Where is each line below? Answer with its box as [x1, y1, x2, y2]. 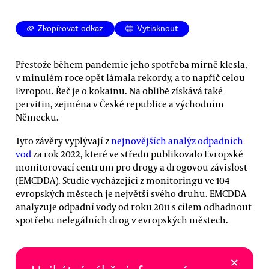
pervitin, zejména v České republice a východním [16, 97, 224, 110]
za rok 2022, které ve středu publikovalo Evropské [31, 147, 243, 160]
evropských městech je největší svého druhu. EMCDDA [16, 187, 246, 199]
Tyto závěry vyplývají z [16, 134, 111, 147]
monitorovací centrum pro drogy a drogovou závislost [16, 160, 247, 173]
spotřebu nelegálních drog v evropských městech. [16, 213, 228, 226]
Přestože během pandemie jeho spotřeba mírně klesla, [16, 58, 247, 70]
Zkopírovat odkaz [38, 23, 104, 34]
